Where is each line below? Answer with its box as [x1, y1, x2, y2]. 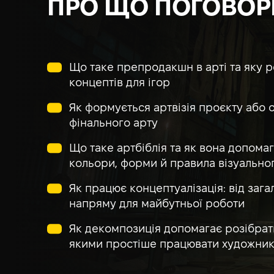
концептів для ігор [69, 78, 170, 89]
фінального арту [69, 118, 158, 129]
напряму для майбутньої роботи [69, 199, 245, 210]
